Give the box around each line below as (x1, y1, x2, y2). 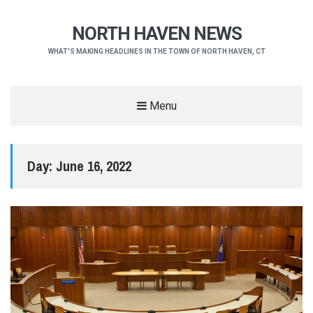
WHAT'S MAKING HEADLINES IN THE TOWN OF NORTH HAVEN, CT (48, 48, 265, 56)
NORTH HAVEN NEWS (71, 23, 242, 45)
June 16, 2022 (55, 156, 131, 175)
